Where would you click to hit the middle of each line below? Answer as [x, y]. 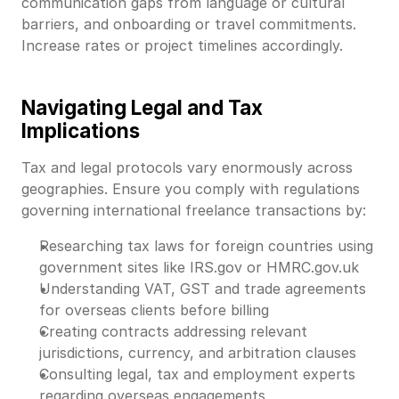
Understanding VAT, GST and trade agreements [203, 288]
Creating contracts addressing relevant [173, 331]
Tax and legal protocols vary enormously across [187, 167]
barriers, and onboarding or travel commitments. [189, 24]
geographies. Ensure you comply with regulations [191, 188]
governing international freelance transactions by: [194, 210]
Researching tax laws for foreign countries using [206, 245]
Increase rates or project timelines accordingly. [182, 45]
